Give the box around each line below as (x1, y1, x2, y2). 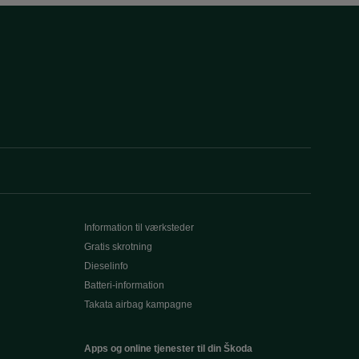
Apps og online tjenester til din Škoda (83, 343, 252, 354)
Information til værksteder (83, 222, 194, 233)
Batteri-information (83, 280, 164, 291)
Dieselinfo (83, 260, 128, 272)
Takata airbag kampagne (83, 299, 192, 310)
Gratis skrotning (83, 241, 152, 252)
